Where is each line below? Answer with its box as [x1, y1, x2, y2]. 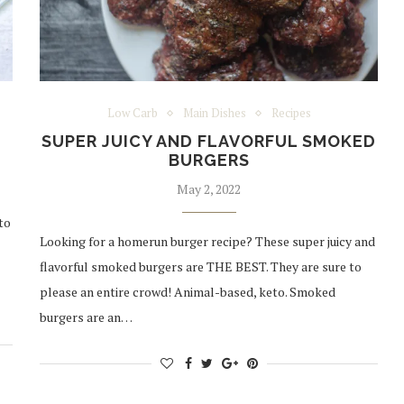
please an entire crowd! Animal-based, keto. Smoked [40, 283, 336, 301]
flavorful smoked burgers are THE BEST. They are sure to [40, 258, 363, 276]
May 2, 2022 [177, 180, 242, 198]
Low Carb [106, 105, 158, 122]
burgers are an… [40, 308, 133, 326]
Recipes [271, 105, 311, 122]
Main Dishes [182, 105, 246, 122]
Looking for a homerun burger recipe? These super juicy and [40, 233, 376, 251]
